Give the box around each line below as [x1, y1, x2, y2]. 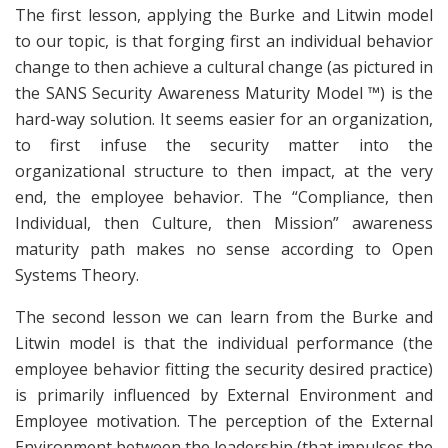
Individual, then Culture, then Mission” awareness [15, 212, 433, 235]
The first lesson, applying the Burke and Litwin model [15, 4, 433, 27]
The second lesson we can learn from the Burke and [15, 306, 433, 329]
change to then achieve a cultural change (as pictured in [15, 56, 433, 79]
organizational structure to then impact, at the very [15, 160, 433, 183]
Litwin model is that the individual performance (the [15, 332, 433, 355]
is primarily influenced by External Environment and [15, 384, 433, 407]
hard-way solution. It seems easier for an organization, [15, 108, 433, 131]
